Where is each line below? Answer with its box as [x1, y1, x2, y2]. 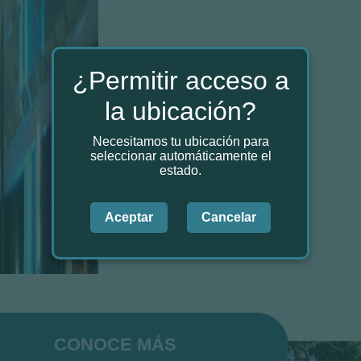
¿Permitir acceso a [72, 66, 289, 95]
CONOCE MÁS [53, 334, 176, 355]
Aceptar [105, 210, 153, 224]
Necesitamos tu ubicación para [92, 135, 269, 148]
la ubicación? [105, 97, 256, 126]
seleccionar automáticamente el [89, 149, 272, 163]
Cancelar [201, 210, 256, 224]
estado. [160, 164, 201, 177]
